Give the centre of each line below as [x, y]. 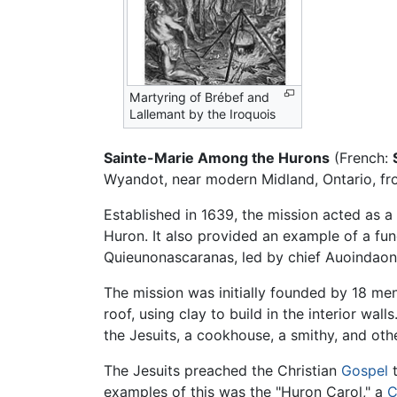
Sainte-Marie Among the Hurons [217, 157]
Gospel [365, 370]
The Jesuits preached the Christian [222, 370]
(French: [361, 157]
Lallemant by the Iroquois [203, 114]
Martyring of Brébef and [200, 97]
